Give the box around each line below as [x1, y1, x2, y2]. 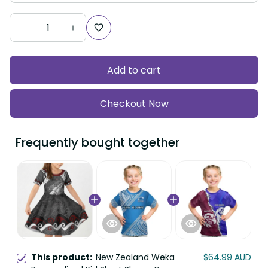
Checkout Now [99, 96, 169, 111]
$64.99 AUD [203, 251, 251, 264]
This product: [31, 251, 96, 264]
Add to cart [107, 63, 161, 77]
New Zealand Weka [96, 251, 175, 264]
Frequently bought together [16, 134, 179, 151]
